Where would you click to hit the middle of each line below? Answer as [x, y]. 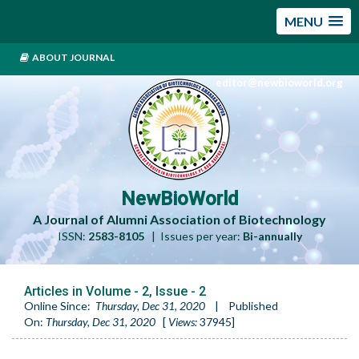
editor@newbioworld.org [279, 83]
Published [253, 306]
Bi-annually [272, 236]
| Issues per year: [193, 236]
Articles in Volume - [83, 291]
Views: [183, 322]
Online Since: [57, 306]
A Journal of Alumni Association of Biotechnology [179, 219]
